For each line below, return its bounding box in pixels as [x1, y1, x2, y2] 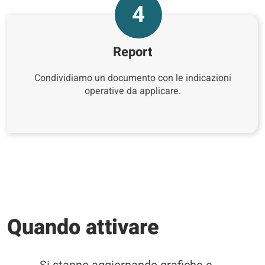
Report [113, 43, 152, 62]
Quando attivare [7, 212, 159, 243]
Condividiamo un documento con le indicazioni [34, 71, 231, 85]
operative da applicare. [84, 84, 181, 98]
